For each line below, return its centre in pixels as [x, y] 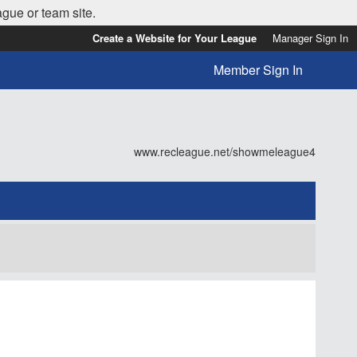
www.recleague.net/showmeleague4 [225, 151]
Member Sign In [258, 70]
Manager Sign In [310, 38]
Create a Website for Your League [175, 38]
